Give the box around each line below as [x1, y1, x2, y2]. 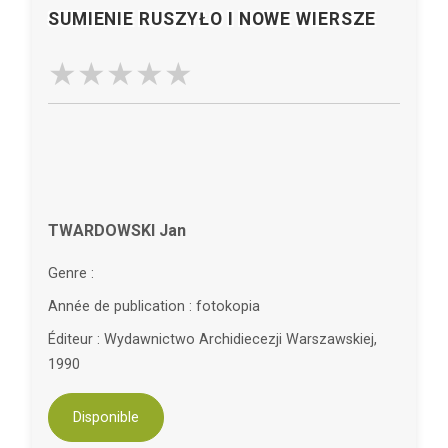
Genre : [48, 265, 94, 282]
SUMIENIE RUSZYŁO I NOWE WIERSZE [48, 9, 377, 29]
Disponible [73, 409, 139, 427]
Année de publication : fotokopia [48, 298, 260, 315]
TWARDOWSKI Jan [48, 221, 186, 240]
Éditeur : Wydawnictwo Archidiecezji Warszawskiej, [48, 331, 377, 348]
